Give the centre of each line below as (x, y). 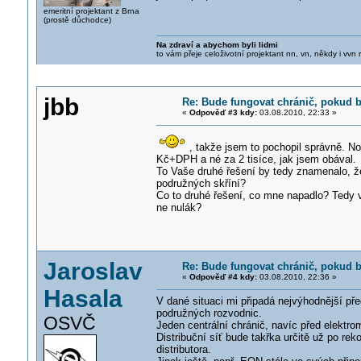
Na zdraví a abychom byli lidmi (217, 45)
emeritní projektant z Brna (91, 10)
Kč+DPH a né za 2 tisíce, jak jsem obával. (256, 159)
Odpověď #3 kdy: (223, 112)
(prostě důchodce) (77, 19)
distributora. (183, 349)
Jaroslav (93, 271)
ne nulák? (178, 207)
